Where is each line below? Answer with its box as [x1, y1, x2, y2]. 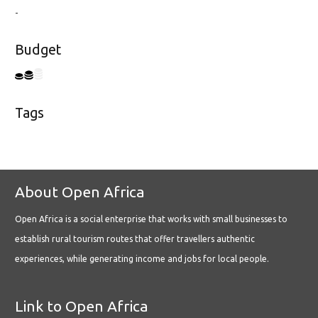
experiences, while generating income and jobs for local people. [15, 254, 269, 264]
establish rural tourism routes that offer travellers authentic [15, 234, 255, 244]
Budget [15, 42, 61, 58]
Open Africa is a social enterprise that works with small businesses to [15, 214, 287, 224]
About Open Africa [15, 183, 145, 201]
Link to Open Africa [15, 297, 148, 315]
